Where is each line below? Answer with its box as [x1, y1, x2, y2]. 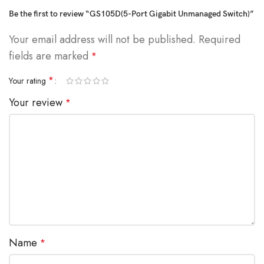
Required [199, 31, 240, 47]
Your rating [9, 74, 48, 87]
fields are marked [9, 48, 91, 64]
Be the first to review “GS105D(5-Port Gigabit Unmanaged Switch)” [9, 8, 254, 19]
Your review [9, 94, 65, 110]
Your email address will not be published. [9, 31, 196, 47]
